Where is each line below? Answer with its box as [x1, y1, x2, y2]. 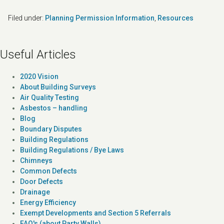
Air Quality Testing [20, 93, 79, 101]
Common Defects [20, 166, 77, 175]
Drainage [20, 187, 50, 196]
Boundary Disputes [20, 124, 82, 133]
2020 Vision [20, 72, 58, 80]
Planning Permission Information [45, 14, 154, 22]
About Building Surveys [20, 82, 96, 91]
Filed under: [8, 14, 45, 22]
